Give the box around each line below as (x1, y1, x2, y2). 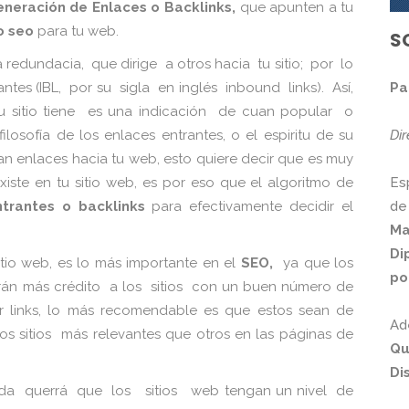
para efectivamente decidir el (144, 198, 354, 215)
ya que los (273, 255, 354, 271)
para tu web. (37, 23, 119, 39)
